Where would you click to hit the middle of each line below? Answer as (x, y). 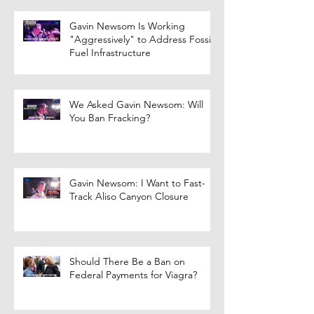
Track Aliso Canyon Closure (129, 197)
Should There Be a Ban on (127, 262)
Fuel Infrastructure (110, 53)
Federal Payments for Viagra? (133, 275)
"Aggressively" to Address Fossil (141, 40)
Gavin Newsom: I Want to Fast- (137, 183)
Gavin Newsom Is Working (127, 26)
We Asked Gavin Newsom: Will (136, 105)
